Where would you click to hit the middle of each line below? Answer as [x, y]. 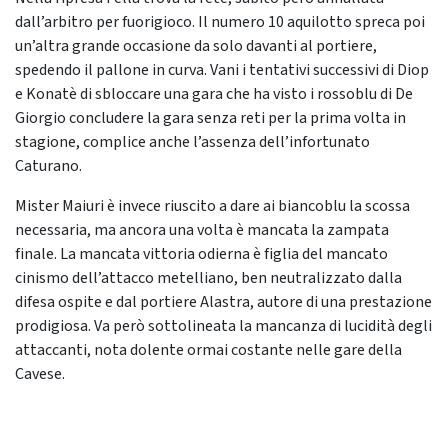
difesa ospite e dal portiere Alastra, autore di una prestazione [223, 302]
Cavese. [40, 374]
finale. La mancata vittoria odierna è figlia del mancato [201, 254]
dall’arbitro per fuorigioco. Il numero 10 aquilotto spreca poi [220, 22]
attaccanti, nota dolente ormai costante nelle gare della [208, 350]
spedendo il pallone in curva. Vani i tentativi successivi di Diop [222, 70]
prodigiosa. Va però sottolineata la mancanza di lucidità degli [223, 326]
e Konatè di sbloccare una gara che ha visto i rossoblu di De [214, 94]
